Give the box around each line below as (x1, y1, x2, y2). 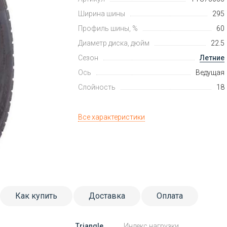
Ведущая (195, 68, 224, 77)
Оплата (157, 191, 183, 201)
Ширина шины (78, 10, 126, 18)
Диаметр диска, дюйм (78, 39, 150, 48)
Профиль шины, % (78, 24, 138, 33)
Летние (199, 54, 224, 62)
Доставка (89, 191, 125, 201)
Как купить (15, 191, 57, 201)
